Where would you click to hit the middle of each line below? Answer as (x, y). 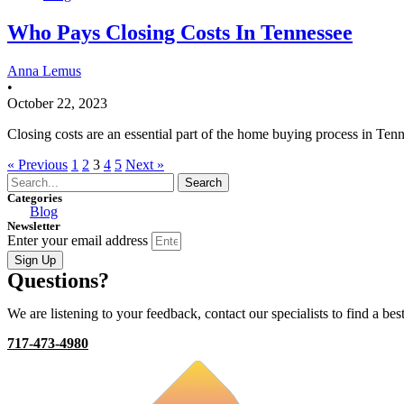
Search (203, 182)
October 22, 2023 (57, 103)
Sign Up (35, 260)
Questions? (58, 280)
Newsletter (34, 225)
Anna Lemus (44, 70)
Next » (145, 164)
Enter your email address (79, 240)
